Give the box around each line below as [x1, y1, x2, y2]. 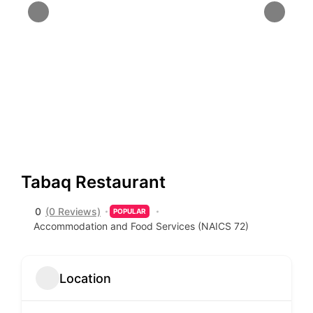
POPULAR [113, 207, 146, 215]
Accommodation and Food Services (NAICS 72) [34, 220, 249, 232]
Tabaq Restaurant [21, 172, 166, 192]
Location [59, 270, 111, 286]
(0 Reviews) [45, 205, 101, 217]
